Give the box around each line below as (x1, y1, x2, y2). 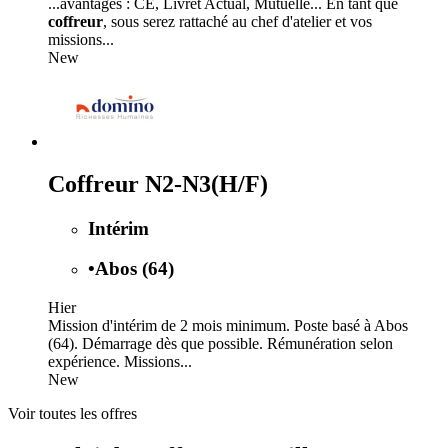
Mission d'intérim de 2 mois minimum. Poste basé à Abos (48, 317, 408, 335)
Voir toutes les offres (8, 405, 137, 423)
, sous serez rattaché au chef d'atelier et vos (103, 12, 372, 30)
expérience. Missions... (48, 353, 192, 371)
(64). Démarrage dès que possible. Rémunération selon (48, 335, 393, 353)
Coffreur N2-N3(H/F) (48, 170, 268, 197)
